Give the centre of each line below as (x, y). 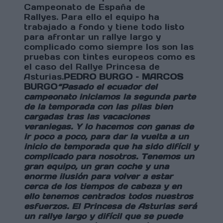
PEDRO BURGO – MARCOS (123, 77)
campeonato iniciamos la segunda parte (110, 97)
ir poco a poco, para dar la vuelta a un (106, 137)
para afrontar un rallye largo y (92, 37)
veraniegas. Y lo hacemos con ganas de (109, 127)
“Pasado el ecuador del (107, 87)
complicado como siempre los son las (109, 47)
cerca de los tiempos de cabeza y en (103, 186)
